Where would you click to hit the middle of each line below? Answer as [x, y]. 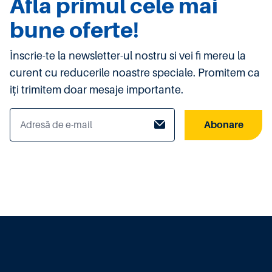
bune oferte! [74, 30]
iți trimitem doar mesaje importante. [97, 90]
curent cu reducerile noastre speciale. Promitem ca [135, 73]
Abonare [223, 125]
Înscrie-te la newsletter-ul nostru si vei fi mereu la [128, 56]
